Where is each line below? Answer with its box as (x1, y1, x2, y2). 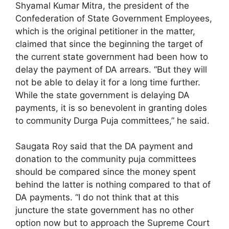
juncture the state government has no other (15, 205, 194, 215)
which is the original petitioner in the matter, (15, 26, 195, 36)
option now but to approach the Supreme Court (15, 218, 210, 228)
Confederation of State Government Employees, (15, 13, 212, 24)
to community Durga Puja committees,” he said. (15, 115, 210, 126)
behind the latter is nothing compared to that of (15, 179, 211, 190)
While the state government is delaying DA (15, 89, 190, 100)
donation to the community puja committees (15, 154, 196, 164)
